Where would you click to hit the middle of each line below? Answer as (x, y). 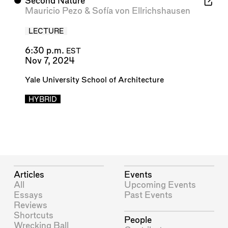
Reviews (31, 205)
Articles (29, 175)
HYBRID (42, 99)
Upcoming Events (160, 185)
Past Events (149, 195)
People (138, 220)
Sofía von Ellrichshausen (141, 11)
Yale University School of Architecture (94, 80)
